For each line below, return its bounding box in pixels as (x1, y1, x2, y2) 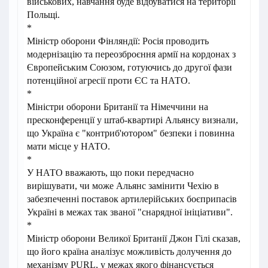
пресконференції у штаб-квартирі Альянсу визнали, (27, 115, 238, 125)
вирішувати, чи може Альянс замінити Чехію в (27, 181, 219, 191)
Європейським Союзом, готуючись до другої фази (27, 62, 232, 72)
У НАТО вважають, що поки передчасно (27, 167, 194, 178)
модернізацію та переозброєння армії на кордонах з (27, 49, 236, 59)
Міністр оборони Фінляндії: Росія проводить (27, 36, 209, 46)
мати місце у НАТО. (27, 141, 110, 151)
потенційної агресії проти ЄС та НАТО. (27, 75, 190, 86)
